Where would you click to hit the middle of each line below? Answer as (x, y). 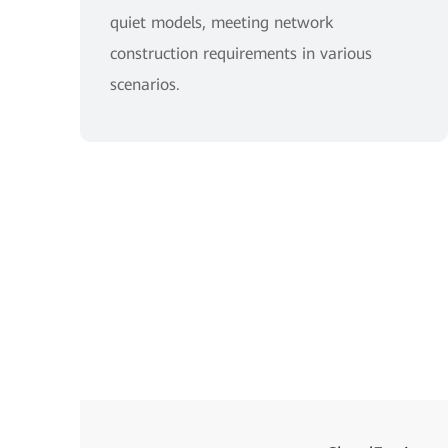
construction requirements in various (241, 53)
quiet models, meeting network (221, 22)
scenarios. (145, 84)
